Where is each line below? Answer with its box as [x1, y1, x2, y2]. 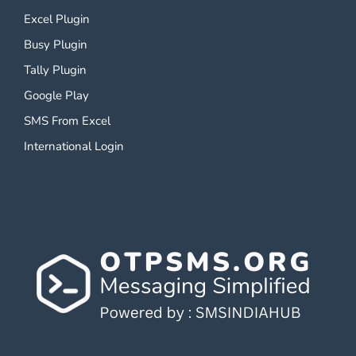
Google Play [24, 87, 89, 103]
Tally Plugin [24, 61, 87, 78]
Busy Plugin [24, 36, 87, 52]
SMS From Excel [24, 112, 110, 129]
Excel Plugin [24, 10, 90, 27]
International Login [24, 137, 124, 154]
